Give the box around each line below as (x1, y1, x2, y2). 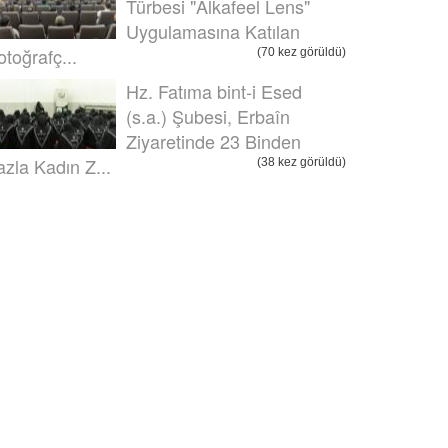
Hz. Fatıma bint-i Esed (126, 78, 302, 104)
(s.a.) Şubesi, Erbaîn (126, 103, 290, 129)
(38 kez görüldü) (257, 155, 346, 169)
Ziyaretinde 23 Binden (126, 128, 301, 154)
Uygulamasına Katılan (126, 18, 300, 44)
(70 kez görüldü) (257, 45, 346, 59)
